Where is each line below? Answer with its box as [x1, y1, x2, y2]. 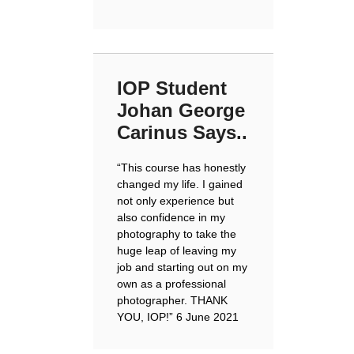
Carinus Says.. [117, 122, 247, 143]
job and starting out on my [117, 261, 247, 273]
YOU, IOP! [117, 311, 169, 323]
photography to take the [117, 228, 236, 240]
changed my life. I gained [117, 178, 243, 190]
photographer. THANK [117, 294, 228, 307]
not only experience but [117, 194, 234, 207]
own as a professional [117, 277, 226, 290]
